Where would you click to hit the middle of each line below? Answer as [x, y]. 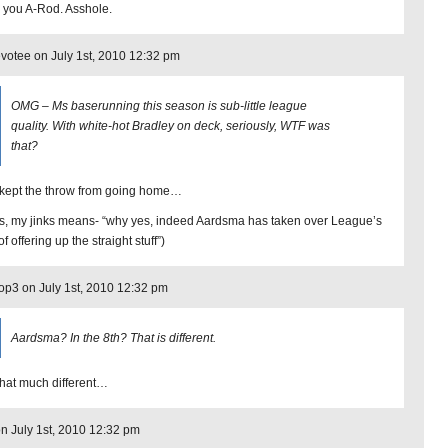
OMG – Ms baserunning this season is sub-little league [159, 106]
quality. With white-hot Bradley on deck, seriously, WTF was [170, 126]
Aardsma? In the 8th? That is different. [113, 338]
